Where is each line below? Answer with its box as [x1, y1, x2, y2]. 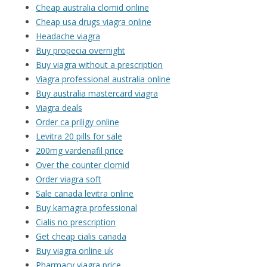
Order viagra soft [36, 173, 101, 185]
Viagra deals [36, 102, 82, 114]
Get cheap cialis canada [36, 231, 126, 243]
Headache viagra [36, 30, 100, 42]
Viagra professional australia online [36, 73, 170, 85]
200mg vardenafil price [36, 145, 123, 157]
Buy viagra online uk [36, 245, 113, 257]
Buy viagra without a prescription [36, 59, 163, 71]
